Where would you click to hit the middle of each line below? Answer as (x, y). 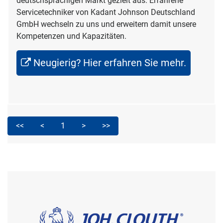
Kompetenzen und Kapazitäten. (71, 36)
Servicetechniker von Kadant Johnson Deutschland (106, 12)
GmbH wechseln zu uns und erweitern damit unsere (106, 24)
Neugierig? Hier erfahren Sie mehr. (110, 63)
